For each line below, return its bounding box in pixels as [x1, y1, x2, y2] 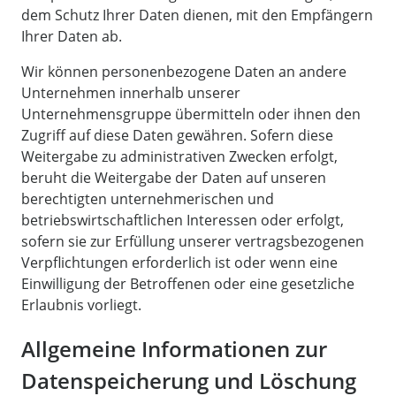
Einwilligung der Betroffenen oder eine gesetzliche [21, 273, 354, 293]
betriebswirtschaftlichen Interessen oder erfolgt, [21, 209, 344, 230]
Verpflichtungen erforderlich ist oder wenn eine [21, 252, 338, 272]
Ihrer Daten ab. [21, 26, 122, 46]
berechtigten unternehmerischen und [21, 188, 274, 209]
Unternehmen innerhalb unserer [21, 82, 240, 103]
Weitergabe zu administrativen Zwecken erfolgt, [21, 146, 338, 166]
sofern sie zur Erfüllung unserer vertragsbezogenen [21, 231, 364, 251]
